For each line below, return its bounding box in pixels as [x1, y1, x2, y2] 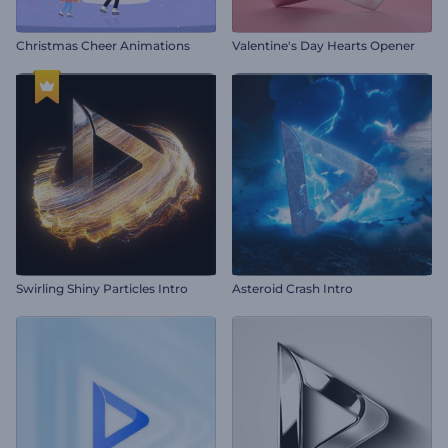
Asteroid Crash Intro [232, 281, 353, 297]
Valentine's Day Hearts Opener [232, 38, 415, 54]
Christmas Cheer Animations [16, 38, 190, 54]
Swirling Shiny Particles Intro [16, 281, 188, 297]
